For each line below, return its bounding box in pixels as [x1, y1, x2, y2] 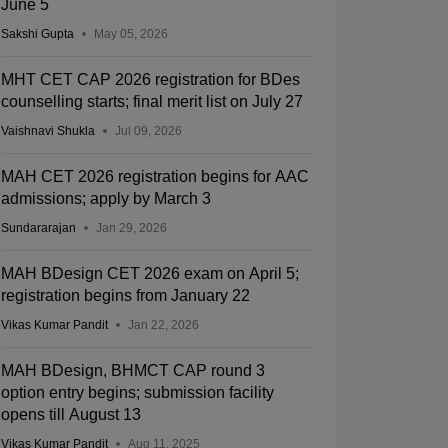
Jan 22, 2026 [127, 318, 199, 333]
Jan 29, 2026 [95, 221, 167, 236]
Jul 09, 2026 [114, 124, 182, 139]
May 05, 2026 [93, 27, 168, 42]
